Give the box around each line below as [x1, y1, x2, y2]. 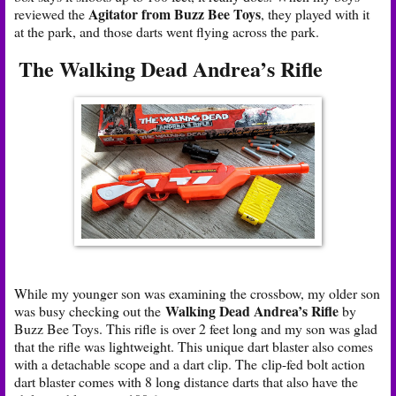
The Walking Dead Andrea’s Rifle [19, 53, 323, 85]
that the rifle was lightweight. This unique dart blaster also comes [14, 336, 373, 355]
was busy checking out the [14, 301, 165, 320]
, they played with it [261, 4, 369, 24]
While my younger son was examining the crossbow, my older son [14, 283, 380, 302]
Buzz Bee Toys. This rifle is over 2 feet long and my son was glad [14, 318, 377, 338]
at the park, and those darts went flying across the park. [14, 22, 328, 42]
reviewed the [14, 4, 88, 24]
